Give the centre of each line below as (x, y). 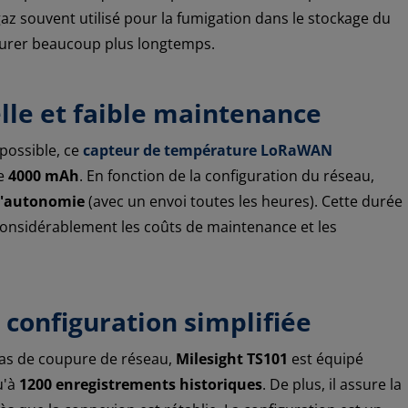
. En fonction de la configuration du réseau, (227, 175)
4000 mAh (44, 175)
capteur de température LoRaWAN (208, 150)
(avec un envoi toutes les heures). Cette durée (244, 201)
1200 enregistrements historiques (141, 384)
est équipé (326, 358)
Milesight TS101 (232, 358)
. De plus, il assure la (332, 384)
